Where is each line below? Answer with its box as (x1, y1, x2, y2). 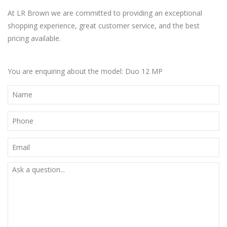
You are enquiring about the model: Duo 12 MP (8, 66, 163, 76)
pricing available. (8, 33, 61, 43)
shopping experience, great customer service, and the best (8, 20, 200, 30)
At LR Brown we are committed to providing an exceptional (8, 8, 202, 18)
